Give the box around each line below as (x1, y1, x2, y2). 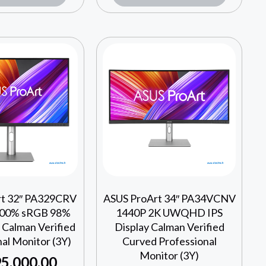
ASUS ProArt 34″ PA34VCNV (103, 192, 236, 205)
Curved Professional (122, 235, 217, 248)
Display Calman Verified (114, 220, 224, 234)
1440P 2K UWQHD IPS (116, 206, 223, 220)
